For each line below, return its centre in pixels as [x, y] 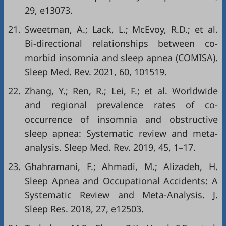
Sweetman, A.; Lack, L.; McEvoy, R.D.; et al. [121, 29]
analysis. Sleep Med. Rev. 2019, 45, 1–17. [110, 147]
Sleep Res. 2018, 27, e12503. [84, 209]
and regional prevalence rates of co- [121, 105]
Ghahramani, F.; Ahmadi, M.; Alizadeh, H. [121, 166]
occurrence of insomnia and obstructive [121, 119]
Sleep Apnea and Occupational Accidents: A [121, 180]
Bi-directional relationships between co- [121, 43]
